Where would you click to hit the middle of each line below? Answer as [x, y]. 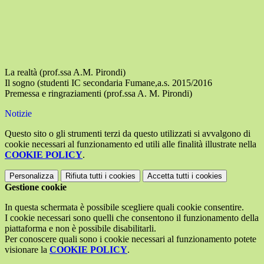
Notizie [18, 113]
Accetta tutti [168, 176]
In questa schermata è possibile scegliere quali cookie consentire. [124, 207]
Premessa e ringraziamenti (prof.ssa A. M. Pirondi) [98, 93]
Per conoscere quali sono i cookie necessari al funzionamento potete [131, 239]
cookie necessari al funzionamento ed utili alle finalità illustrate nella [131, 144]
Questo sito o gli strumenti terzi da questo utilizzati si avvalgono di [128, 133]
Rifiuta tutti [84, 176]
